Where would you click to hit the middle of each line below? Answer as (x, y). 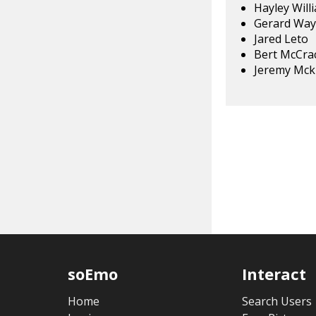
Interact (274, 273)
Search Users (276, 301)
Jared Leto (281, 38)
